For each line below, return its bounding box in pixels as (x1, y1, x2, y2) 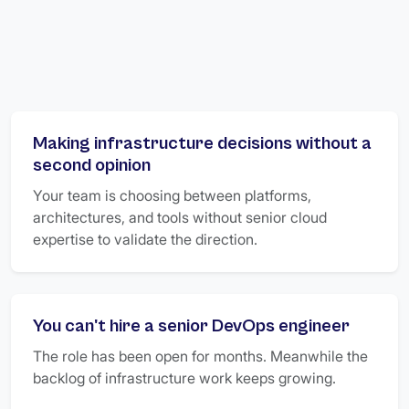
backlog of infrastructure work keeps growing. (33, 369, 336, 387)
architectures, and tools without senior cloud (33, 208, 327, 226)
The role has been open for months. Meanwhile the (33, 347, 368, 365)
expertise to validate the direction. (33, 230, 257, 248)
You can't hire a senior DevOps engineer (33, 316, 350, 337)
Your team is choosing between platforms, (33, 186, 311, 204)
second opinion (33, 155, 151, 176)
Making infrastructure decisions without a (33, 133, 372, 154)
